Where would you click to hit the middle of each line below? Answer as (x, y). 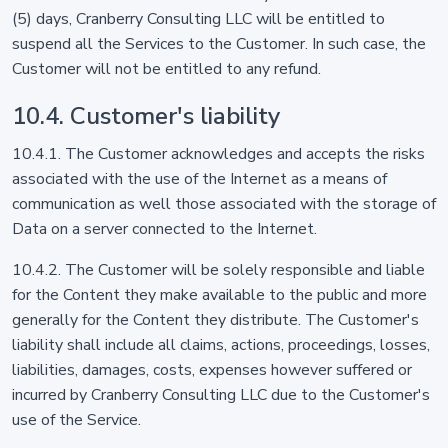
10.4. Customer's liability (146, 116)
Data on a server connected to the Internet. (164, 229)
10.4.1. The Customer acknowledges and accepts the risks (218, 154)
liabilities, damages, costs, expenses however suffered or (212, 370)
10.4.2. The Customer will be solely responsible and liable (218, 270)
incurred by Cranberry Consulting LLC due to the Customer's (221, 395)
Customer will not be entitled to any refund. (166, 69)
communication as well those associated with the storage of (224, 204)
